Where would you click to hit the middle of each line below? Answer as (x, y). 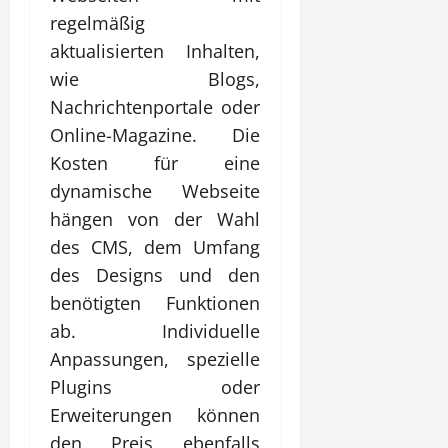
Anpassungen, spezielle (155, 358)
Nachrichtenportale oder (155, 106)
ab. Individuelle (155, 330)
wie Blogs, (155, 78)
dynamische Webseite (155, 190)
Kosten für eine (155, 162)
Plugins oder (155, 386)
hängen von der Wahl (155, 218)
